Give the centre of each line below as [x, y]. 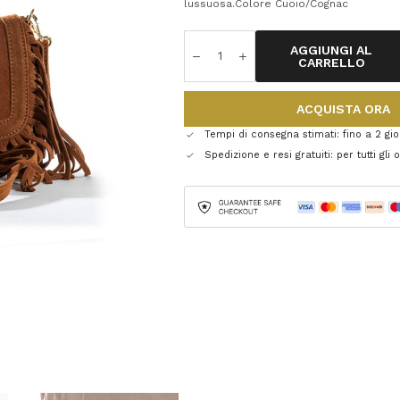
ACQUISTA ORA [343, 108]
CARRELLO [331, 62]
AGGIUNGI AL [332, 50]
